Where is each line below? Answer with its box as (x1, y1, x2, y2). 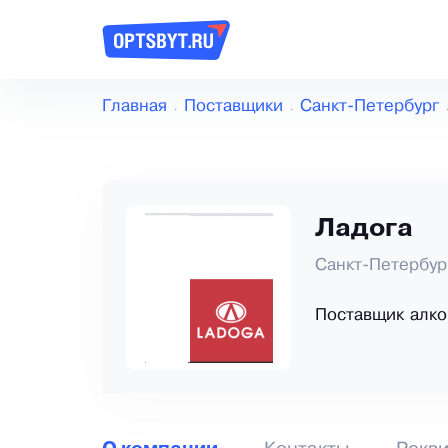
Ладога (315, 218, 413, 242)
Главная (102, 99, 167, 115)
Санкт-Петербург (300, 99, 439, 115)
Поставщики (184, 99, 283, 115)
